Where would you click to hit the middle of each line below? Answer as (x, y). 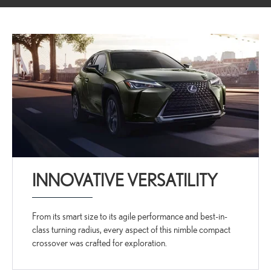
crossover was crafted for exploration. (100, 243)
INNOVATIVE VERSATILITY (125, 180)
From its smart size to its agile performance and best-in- (130, 216)
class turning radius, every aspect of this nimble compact (132, 229)
